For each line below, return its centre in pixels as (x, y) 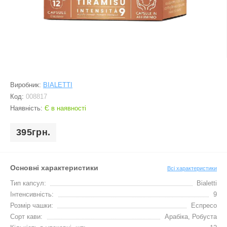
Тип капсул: (28, 183)
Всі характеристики (192, 168)
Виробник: (27, 85)
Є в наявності (65, 108)
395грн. (33, 132)
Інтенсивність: (32, 194)
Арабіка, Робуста (191, 217)
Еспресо (204, 205)
